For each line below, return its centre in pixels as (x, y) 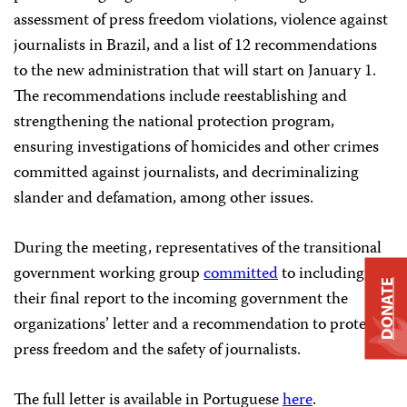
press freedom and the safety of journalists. (157, 350)
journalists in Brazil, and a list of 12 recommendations (195, 46)
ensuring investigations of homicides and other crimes (196, 148)
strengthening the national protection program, (174, 122)
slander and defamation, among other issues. (164, 199)
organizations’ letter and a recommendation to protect (196, 325)
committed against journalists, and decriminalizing (186, 173)
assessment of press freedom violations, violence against (201, 20)
